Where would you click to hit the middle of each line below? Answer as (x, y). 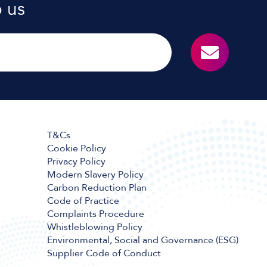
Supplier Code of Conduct (104, 254)
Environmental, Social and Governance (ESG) (142, 240)
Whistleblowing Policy (94, 227)
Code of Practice (83, 201)
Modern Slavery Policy (95, 175)
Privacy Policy (76, 162)
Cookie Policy (76, 149)
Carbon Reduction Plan (97, 188)
